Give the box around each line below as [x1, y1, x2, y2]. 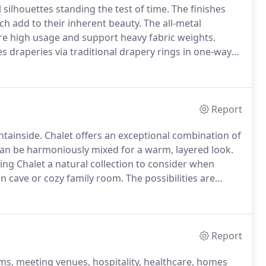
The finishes [169, 2, 226, 15]
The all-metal [141, 17, 201, 30]
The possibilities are [123, 172, 215, 185]
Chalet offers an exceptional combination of [42, 129, 241, 142]
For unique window [132, 186, 221, 199]
